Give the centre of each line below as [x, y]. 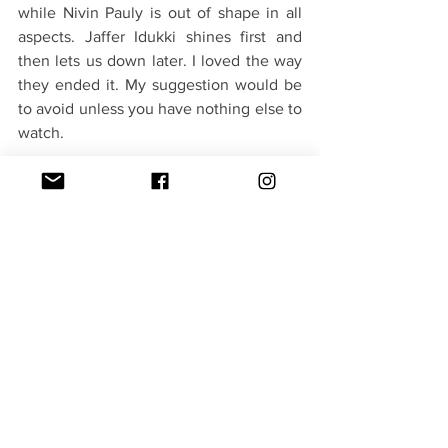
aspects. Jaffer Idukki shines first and [160, 37]
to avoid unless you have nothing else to [160, 109]
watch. [43, 133]
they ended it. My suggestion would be [160, 85]
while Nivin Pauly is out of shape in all [160, 13]
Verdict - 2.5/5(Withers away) [118, 181]
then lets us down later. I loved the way [160, 61]
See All [298, 408]
